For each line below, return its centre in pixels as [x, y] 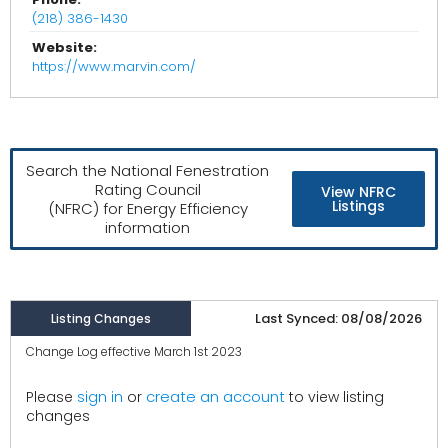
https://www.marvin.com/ [114, 67]
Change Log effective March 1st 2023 [134, 352]
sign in [100, 397]
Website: [64, 48]
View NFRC [359, 192]
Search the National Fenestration [148, 171]
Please [51, 397]
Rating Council [147, 190]
